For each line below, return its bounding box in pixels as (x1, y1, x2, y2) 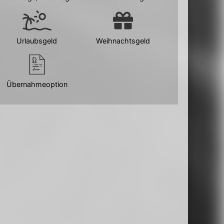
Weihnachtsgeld (95, 36, 150, 45)
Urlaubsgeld (16, 36, 57, 45)
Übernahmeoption (6, 80, 67, 89)
